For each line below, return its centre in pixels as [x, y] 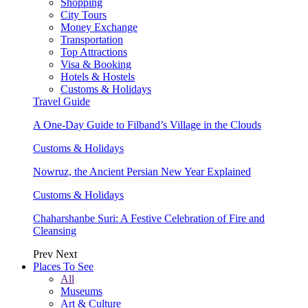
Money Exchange [99, 27]
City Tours [84, 14]
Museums [81, 291]
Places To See [63, 266]
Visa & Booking [96, 64]
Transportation [92, 39]
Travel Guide [62, 101]
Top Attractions [94, 52]
